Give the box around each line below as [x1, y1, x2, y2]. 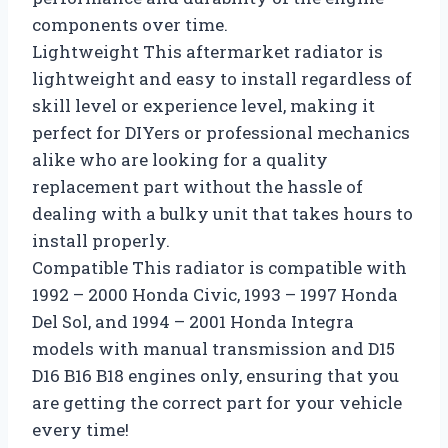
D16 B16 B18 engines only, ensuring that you [32, 364, 399, 388]
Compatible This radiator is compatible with [32, 256, 407, 280]
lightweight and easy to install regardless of [32, 67, 412, 91]
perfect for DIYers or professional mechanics [32, 121, 410, 145]
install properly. [32, 229, 170, 253]
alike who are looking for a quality [32, 148, 328, 172]
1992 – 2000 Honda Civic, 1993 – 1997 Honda [32, 283, 398, 307]
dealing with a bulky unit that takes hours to [32, 202, 413, 226]
